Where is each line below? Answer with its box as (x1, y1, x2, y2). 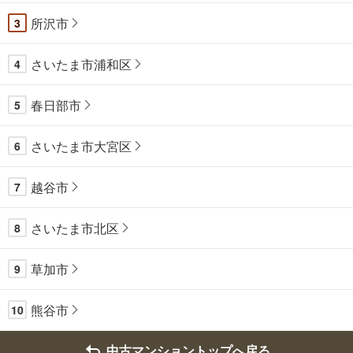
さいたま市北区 (31, 218, 119, 237)
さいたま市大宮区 (31, 136, 132, 155)
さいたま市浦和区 (31, 54, 132, 73)
